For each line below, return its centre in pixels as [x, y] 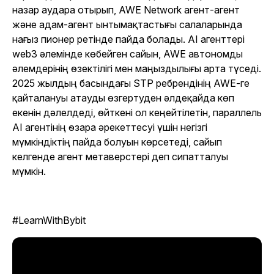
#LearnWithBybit [49, 220]
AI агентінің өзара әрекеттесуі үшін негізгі [110, 128]
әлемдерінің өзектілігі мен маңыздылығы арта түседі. [137, 69]
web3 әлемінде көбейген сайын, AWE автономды [128, 54]
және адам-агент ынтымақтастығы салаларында [127, 25]
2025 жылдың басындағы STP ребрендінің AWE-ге [131, 83]
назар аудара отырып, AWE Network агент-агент [126, 10]
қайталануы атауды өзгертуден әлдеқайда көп [123, 98]
